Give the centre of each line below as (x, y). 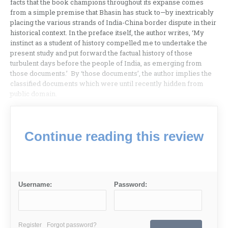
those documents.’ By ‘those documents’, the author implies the (111, 73)
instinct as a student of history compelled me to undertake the (109, 42)
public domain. (34, 93)
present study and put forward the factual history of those (101, 53)
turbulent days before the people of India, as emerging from (106, 63)
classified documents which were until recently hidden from (107, 83)
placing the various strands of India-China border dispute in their (113, 22)
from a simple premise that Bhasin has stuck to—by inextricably (112, 12)
